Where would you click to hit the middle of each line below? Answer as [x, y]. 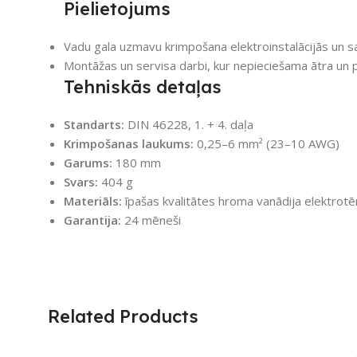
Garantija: [92, 220]
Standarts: [94, 124]
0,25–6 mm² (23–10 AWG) [267, 143]
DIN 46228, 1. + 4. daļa [189, 124]
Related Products [123, 316]
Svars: [81, 181]
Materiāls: [93, 200]
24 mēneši [151, 220]
